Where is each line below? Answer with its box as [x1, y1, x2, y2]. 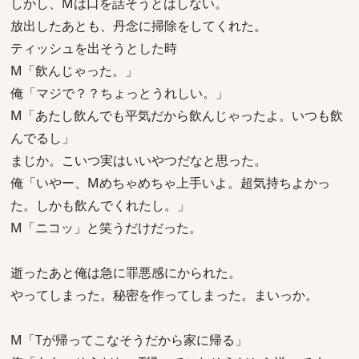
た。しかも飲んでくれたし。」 [10, 196, 190, 214]
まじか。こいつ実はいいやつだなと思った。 [10, 151, 267, 169]
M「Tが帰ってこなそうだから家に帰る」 [10, 331, 248, 349]
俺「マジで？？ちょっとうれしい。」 [10, 84, 228, 102]
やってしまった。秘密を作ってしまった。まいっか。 [10, 286, 318, 304]
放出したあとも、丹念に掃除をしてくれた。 [10, 17, 267, 34]
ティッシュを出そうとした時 [10, 39, 177, 57]
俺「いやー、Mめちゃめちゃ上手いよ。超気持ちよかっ [10, 174, 330, 192]
